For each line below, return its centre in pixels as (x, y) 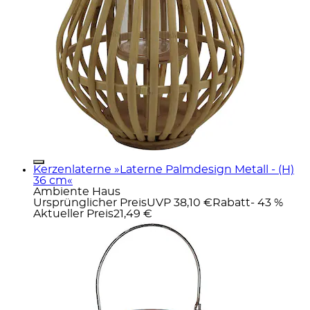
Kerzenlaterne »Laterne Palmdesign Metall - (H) (164, 169)
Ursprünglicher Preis (90, 202)
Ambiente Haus (77, 191)
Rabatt (231, 202)
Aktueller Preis (73, 213)
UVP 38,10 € (180, 202)
